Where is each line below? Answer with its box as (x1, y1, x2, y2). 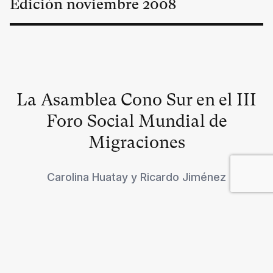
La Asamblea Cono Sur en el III (16, 90, 257, 110)
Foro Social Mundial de (46, 111, 227, 131)
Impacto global (78, 249, 195, 269)
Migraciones (88, 132, 185, 152)
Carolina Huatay (47, 171, 128, 183)
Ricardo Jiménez (140, 171, 226, 183)
